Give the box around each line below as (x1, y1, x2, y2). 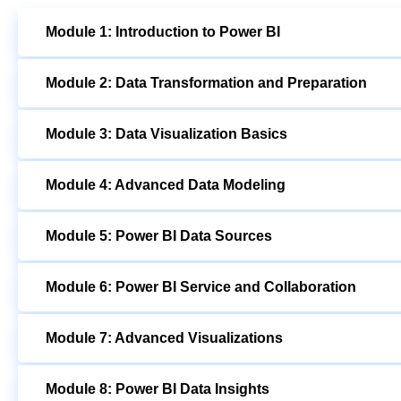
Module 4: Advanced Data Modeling (46, 177, 286, 193)
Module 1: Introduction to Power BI (46, 24, 280, 40)
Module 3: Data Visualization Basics (46, 126, 287, 142)
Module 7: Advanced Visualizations (46, 330, 283, 346)
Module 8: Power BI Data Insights (46, 381, 269, 397)
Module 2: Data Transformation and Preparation (46, 75, 367, 91)
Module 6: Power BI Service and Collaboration (46, 279, 356, 295)
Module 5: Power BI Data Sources (46, 228, 272, 244)
